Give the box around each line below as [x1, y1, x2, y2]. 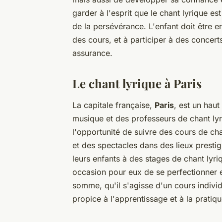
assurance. [72, 48, 112, 58]
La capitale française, [72, 100, 155, 110]
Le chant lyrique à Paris [72, 75, 202, 91]
